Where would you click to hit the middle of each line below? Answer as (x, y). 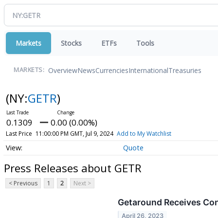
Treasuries (185, 70)
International (148, 70)
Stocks (71, 43)
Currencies (112, 70)
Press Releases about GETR (73, 168)
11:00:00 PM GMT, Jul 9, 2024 (74, 134)
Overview (63, 70)
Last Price (19, 134)
